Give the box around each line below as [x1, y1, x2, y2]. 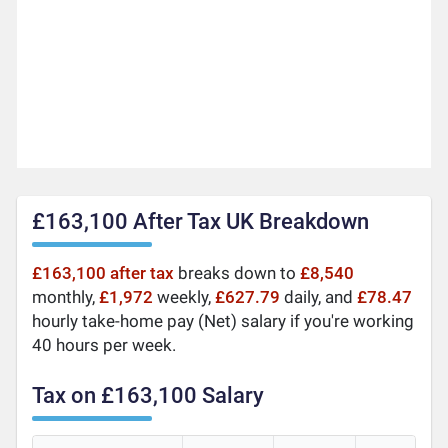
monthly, [32, 286, 100, 307]
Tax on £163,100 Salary [32, 382, 265, 408]
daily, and [280, 286, 358, 307]
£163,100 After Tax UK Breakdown [32, 208, 370, 234]
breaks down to [174, 262, 301, 283]
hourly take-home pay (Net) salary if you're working [32, 310, 415, 331]
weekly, [153, 286, 216, 307]
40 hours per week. [32, 334, 177, 355]
